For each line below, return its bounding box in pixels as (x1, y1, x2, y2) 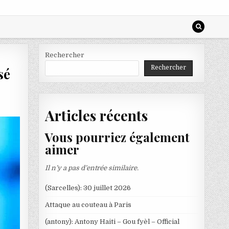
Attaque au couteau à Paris (44, 200, 131, 209)
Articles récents (44, 105, 148, 125)
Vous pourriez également (44, 129, 190, 146)
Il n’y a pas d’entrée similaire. (44, 164, 139, 172)
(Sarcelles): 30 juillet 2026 (44, 184, 131, 192)
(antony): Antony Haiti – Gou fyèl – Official (44, 217, 179, 225)
